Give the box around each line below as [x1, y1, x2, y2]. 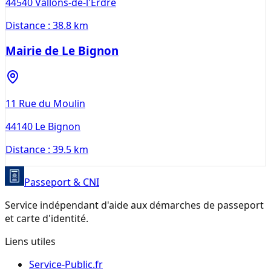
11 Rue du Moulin [5, 97, 85, 111]
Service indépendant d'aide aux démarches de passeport [5, 198, 264, 212]
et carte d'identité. [5, 212, 88, 226]
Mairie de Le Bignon [5, 43, 119, 59]
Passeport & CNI [24, 175, 99, 189]
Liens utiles [5, 235, 56, 249]
